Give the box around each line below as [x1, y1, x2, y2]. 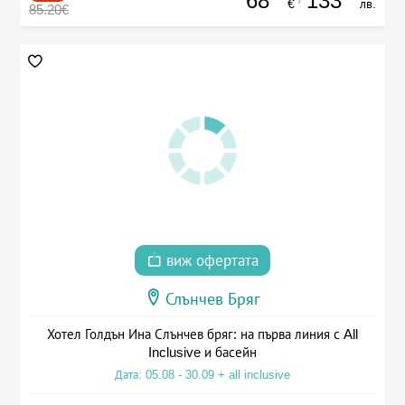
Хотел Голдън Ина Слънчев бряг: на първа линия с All [47, 326, 358, 343]
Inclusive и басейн [148, 344, 257, 361]
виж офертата [162, 252, 259, 270]
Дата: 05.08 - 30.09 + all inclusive [115, 368, 290, 382]
